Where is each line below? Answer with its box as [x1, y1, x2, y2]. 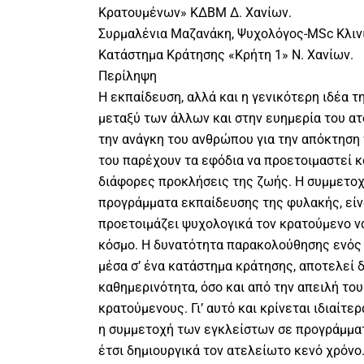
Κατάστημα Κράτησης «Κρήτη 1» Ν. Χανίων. [97, 47, 353, 63]
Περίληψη [97, 68, 157, 84]
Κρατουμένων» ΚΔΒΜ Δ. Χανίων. [97, 5, 292, 21]
